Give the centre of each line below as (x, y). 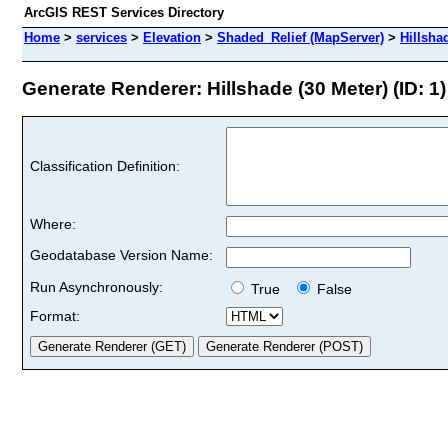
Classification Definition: (105, 165)
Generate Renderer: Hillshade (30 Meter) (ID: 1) (234, 88)
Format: (55, 315)
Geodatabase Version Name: (121, 254)
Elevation (172, 37)
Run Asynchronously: (96, 286)
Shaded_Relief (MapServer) (300, 37)
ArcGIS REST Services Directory (124, 12)
